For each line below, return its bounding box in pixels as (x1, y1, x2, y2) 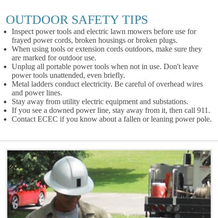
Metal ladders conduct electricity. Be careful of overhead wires (12, 79, 203, 88)
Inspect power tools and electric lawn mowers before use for (12, 27, 196, 36)
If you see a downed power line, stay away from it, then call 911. (12, 106, 210, 114)
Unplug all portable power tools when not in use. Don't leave (12, 62, 199, 71)
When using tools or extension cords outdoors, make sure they (12, 44, 202, 53)
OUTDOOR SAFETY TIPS (6, 12, 148, 27)
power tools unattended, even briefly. (12, 71, 125, 79)
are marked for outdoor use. (12, 53, 96, 62)
